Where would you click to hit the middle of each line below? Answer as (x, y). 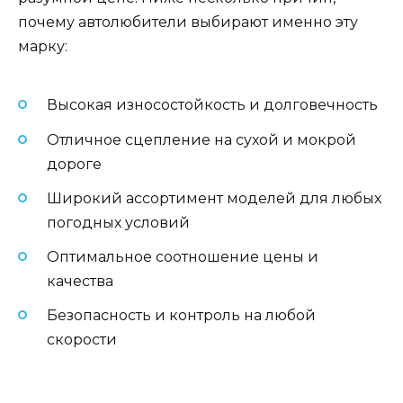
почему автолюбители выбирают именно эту (188, 22)
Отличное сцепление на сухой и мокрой (201, 139)
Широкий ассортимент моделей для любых (214, 198)
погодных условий (118, 222)
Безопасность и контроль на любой (181, 316)
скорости (82, 340)
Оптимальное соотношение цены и (183, 257)
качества (80, 282)
